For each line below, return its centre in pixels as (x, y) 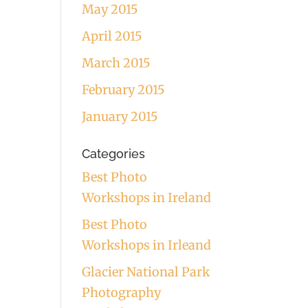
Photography (122, 293)
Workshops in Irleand (147, 245)
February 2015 (124, 90)
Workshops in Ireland (147, 198)
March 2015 (117, 63)
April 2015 (112, 36)
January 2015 (120, 117)
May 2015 (110, 9)
